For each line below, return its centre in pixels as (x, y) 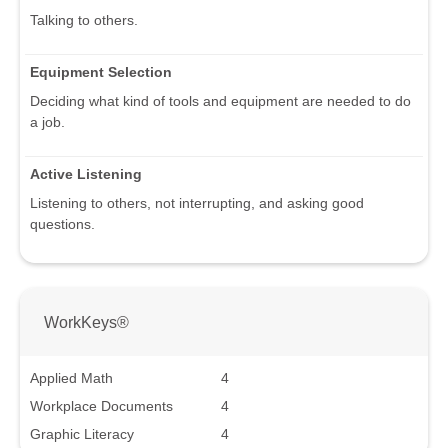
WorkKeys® (86, 321)
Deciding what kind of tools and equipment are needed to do (220, 101)
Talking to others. (84, 20)
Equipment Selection (101, 72)
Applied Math (71, 377)
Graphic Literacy (82, 433)
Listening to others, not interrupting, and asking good (197, 203)
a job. (47, 122)
